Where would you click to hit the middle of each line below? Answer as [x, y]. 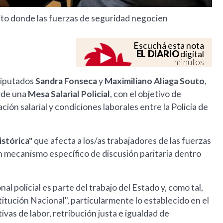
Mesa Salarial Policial [69, 94]
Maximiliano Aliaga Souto [155, 81]
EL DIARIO [158, 54]
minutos [189, 62]
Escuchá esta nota [169, 46]
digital [192, 54]
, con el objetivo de [146, 94]
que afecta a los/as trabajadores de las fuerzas [122, 141]
